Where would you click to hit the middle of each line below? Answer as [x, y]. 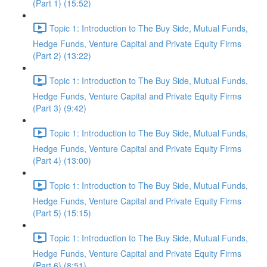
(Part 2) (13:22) [62, 55]
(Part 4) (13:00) [62, 160]
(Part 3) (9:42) [60, 108]
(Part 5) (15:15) [62, 213]
